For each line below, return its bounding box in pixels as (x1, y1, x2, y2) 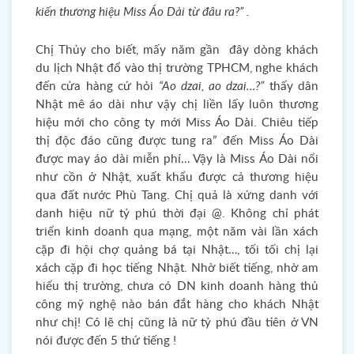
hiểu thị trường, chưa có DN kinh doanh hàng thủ (36, 281, 318, 292)
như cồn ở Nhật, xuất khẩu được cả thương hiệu (36, 171, 318, 183)
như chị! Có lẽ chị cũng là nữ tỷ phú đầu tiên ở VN (36, 317, 318, 329)
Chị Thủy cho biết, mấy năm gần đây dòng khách (36, 44, 318, 56)
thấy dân (264, 81, 319, 92)
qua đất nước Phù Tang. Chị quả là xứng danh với (36, 190, 318, 201)
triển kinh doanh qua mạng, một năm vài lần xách (36, 226, 318, 238)
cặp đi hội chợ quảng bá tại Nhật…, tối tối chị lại (36, 244, 318, 256)
